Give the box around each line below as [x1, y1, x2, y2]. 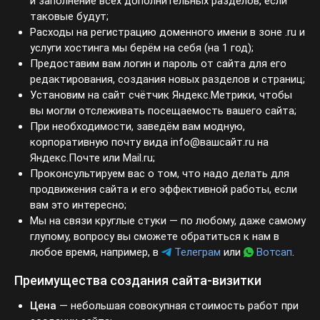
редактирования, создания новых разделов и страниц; [30, 74, 298, 86]
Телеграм [172, 246, 221, 259]
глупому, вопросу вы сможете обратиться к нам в [30, 231, 273, 243]
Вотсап [254, 246, 292, 259]
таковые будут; [30, 11, 106, 23]
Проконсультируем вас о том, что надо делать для [30, 168, 281, 180]
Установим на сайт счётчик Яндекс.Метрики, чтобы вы [30, 89, 301, 101]
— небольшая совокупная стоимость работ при [55, 300, 292, 312]
